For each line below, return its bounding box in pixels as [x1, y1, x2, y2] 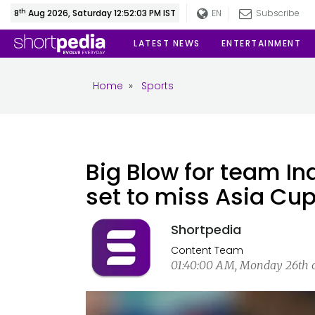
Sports [141, 79, 174, 93]
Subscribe [253, 7, 301, 19]
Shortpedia [170, 221, 241, 238]
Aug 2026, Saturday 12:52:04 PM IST [26, 7, 177, 19]
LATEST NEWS [134, 37, 200, 49]
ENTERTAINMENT [221, 37, 301, 49]
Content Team [170, 243, 243, 257]
